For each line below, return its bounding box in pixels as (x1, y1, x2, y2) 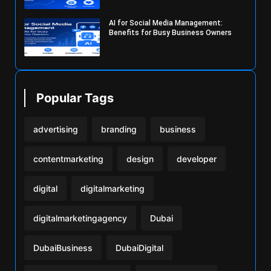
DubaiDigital (116, 242, 163, 253)
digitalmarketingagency (33, 212, 127, 223)
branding (101, 123, 137, 134)
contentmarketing (33, 153, 103, 164)
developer (177, 153, 217, 164)
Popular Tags (36, 90, 114, 105)
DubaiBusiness (33, 242, 93, 253)
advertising (33, 123, 78, 134)
